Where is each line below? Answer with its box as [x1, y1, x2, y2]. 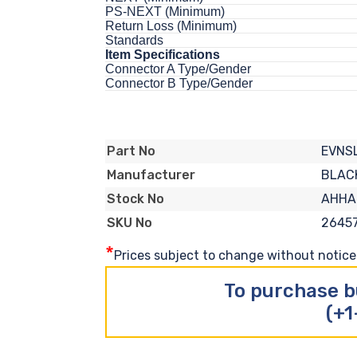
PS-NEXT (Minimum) [105, 4, 225, 18]
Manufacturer [107, 167, 195, 183]
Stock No [107, 191, 164, 207]
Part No [107, 143, 155, 159]
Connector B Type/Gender [105, 76, 253, 90]
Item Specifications [105, 47, 220, 61]
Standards [105, 33, 163, 47]
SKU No [107, 215, 152, 231]
